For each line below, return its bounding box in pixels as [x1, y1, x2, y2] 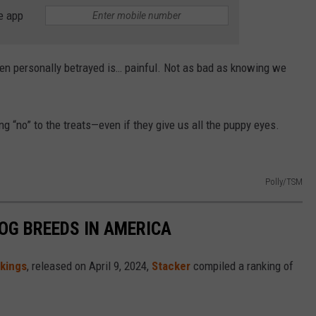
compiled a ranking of [190, 258, 293, 273]
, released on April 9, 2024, [27, 258, 152, 273]
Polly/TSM [265, 176, 303, 187]
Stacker [152, 258, 190, 273]
